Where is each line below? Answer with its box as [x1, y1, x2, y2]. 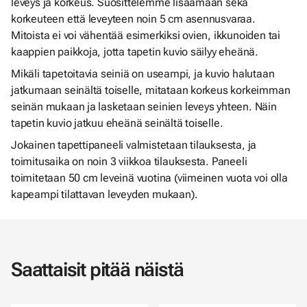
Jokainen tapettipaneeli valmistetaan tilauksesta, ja [11, 138, 257, 151]
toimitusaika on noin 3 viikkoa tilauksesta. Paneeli [11, 155, 247, 168]
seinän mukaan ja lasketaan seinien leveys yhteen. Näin [11, 100, 277, 113]
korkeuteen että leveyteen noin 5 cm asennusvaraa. [11, 12, 256, 25]
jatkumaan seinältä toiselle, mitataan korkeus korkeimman [11, 84, 291, 97]
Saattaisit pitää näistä [11, 258, 184, 281]
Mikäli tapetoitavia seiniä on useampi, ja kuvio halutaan [11, 67, 275, 80]
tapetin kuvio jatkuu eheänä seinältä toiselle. [11, 116, 223, 130]
